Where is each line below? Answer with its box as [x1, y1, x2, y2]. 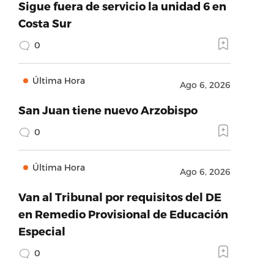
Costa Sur [18, 17, 72, 29]
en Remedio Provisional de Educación [18, 207, 228, 220]
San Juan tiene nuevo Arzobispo [18, 103, 198, 116]
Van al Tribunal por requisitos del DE [18, 190, 221, 203]
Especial [18, 224, 65, 237]
